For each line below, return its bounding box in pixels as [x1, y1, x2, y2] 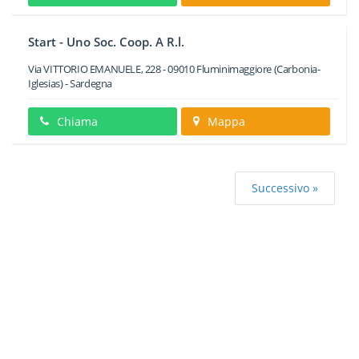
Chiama [57, 114, 98, 129]
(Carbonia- [272, 62, 321, 76]
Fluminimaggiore [196, 62, 272, 76]
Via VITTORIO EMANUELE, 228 [28, 62, 161, 76]
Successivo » [252, 180, 318, 196]
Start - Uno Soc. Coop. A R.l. [28, 34, 184, 50]
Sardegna [70, 76, 113, 91]
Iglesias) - [28, 76, 71, 91]
